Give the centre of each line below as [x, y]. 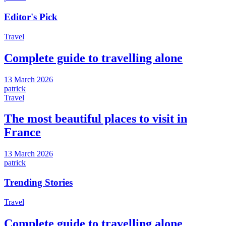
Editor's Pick [31, 17]
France [22, 132]
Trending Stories [38, 183]
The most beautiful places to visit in [96, 119]
